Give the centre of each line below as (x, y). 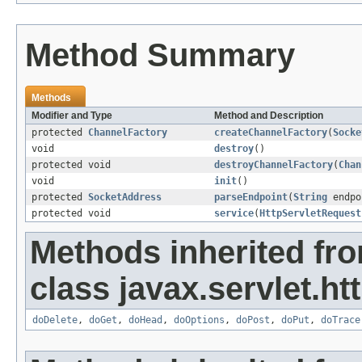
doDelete (55, 320)
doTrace (341, 320)
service (234, 214)
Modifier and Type (72, 116)
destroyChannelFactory (274, 165)
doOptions (199, 320)
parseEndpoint (251, 198)
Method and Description (269, 116)
